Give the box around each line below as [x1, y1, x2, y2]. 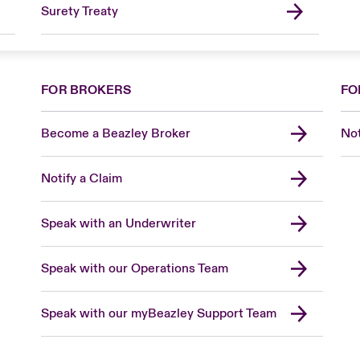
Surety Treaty [40, 2, 118, 19]
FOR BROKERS [41, 81, 132, 98]
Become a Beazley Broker [41, 125, 191, 141]
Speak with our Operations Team [41, 260, 229, 276]
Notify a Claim [41, 170, 123, 186]
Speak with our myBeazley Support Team [41, 305, 277, 321]
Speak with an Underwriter [41, 215, 197, 231]
